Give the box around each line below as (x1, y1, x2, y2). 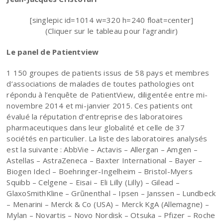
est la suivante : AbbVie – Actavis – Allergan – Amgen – (6, 144, 198, 154)
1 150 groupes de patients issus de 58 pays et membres (6, 67, 210, 78)
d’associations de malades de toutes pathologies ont (6, 78, 194, 89)
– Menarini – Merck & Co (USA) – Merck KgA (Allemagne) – (6, 199, 209, 209)
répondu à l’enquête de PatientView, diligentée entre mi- (6, 89, 208, 100)
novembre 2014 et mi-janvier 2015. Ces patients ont (6, 100, 193, 111)
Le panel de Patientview (6, 46, 99, 57)
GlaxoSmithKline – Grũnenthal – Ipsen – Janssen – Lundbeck (6, 188, 216, 198)
